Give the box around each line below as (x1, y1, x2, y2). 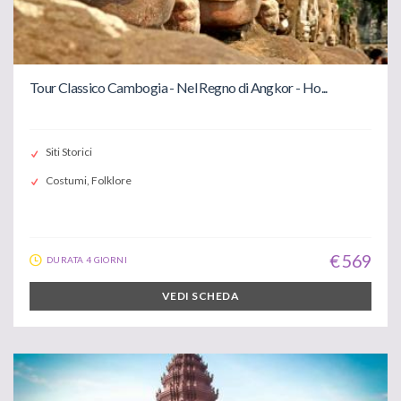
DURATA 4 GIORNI (47, 253, 127, 265)
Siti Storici (46, 145, 92, 159)
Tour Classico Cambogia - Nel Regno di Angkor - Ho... (30, 78, 328, 96)
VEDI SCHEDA (161, 288, 240, 303)
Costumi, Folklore (46, 173, 132, 187)
